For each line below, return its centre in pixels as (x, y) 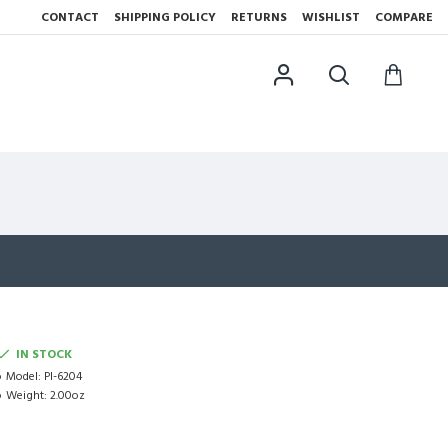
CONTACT (70, 17)
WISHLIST (331, 17)
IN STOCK (44, 354)
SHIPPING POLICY (165, 17)
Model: (23, 376)
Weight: (26, 395)
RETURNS (259, 17)
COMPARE (404, 17)
